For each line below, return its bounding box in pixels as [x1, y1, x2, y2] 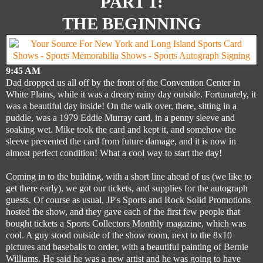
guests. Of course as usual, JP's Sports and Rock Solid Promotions [6, 194, 251, 205]
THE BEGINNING [62, 14, 201, 33]
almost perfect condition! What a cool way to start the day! [6, 147, 222, 158]
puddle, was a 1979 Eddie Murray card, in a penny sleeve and [6, 112, 235, 123]
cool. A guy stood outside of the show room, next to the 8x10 [6, 230, 232, 240]
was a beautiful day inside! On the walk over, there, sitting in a [6, 100, 237, 111]
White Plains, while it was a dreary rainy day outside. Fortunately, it [6, 89, 256, 99]
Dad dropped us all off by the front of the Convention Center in [6, 77, 240, 87]
